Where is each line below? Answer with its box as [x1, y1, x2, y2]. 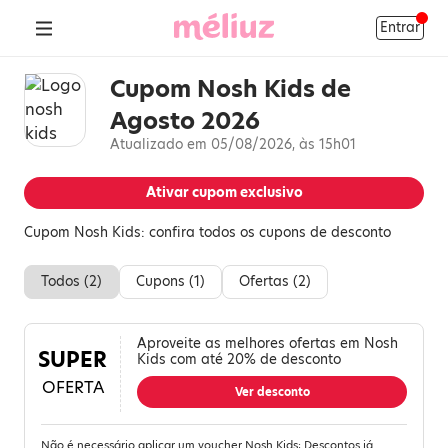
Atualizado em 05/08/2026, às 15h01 [110, 135, 356, 154]
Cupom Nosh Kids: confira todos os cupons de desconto [24, 223, 391, 242]
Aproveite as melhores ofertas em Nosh [137, 334, 398, 353]
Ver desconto [234, 384, 310, 400]
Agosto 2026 [110, 105, 260, 137]
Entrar [379, 18, 420, 37]
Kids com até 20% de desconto [137, 350, 341, 369]
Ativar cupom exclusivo [145, 183, 303, 202]
